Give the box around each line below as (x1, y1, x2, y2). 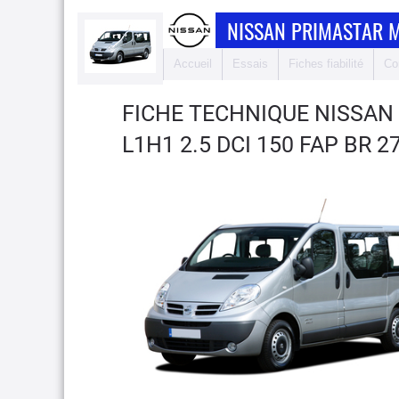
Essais (232, 57, 268, 70)
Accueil (174, 57, 212, 70)
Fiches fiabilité (289, 57, 363, 70)
